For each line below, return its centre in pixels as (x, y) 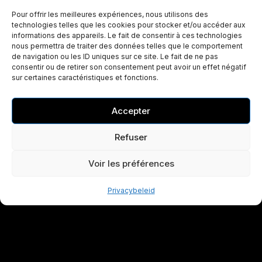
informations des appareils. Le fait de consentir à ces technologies (127, 35)
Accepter (131, 111)
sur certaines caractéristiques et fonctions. (85, 77)
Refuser (131, 137)
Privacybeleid (131, 190)
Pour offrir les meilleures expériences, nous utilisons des (110, 14)
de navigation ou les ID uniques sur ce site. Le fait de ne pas (115, 56)
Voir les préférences (131, 163)
